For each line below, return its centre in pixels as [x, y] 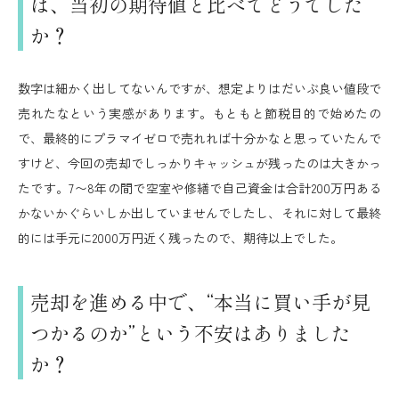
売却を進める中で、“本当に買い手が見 [200, 301]
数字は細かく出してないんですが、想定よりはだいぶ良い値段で [199, 88]
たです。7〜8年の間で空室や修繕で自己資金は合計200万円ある [199, 188]
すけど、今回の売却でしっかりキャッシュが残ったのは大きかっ [199, 163]
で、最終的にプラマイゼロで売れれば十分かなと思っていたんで [199, 138]
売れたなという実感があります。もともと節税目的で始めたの [199, 113]
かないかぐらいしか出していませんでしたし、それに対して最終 [199, 213]
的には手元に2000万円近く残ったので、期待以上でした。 [180, 238]
